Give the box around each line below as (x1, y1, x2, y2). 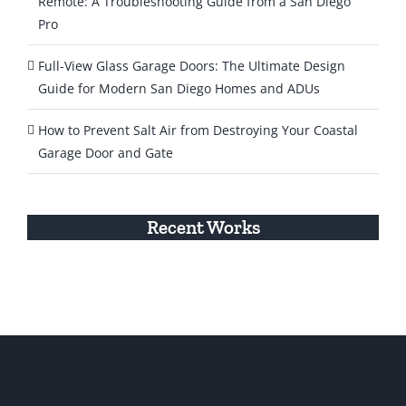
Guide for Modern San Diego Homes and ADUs (38, 79, 320, 97)
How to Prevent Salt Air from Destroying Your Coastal (38, 121, 358, 139)
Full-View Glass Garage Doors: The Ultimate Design (38, 56, 345, 74)
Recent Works (146, 215, 260, 238)
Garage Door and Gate (38, 143, 173, 161)
